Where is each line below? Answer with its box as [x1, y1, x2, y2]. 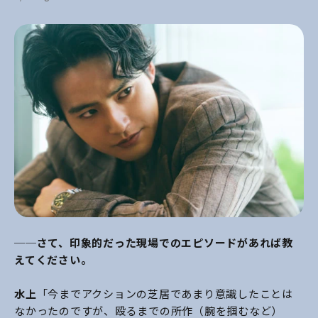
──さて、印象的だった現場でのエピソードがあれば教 [14, 234, 293, 250]
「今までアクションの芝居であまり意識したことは [36, 285, 293, 301]
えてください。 [14, 251, 92, 267]
